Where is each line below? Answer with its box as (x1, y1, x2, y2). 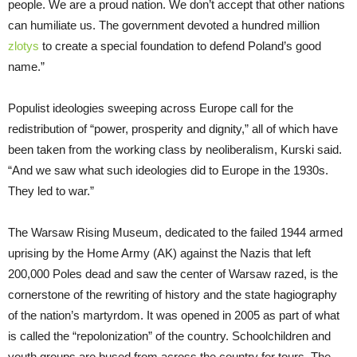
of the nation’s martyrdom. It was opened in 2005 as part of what (8, 308, 339, 322)
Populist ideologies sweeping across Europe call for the (8, 100, 293, 115)
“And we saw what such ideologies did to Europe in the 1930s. (8, 163, 328, 177)
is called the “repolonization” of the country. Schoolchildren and (8, 328, 331, 343)
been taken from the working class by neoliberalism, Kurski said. (8, 142, 342, 156)
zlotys (8, 38, 39, 53)
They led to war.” (8, 183, 94, 198)
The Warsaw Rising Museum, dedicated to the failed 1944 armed (8, 225, 343, 239)
